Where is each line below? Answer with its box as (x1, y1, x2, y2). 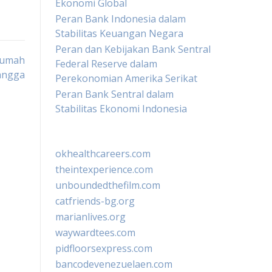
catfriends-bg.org (55, 194, 135, 208)
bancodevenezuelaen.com (55, 257, 172, 271)
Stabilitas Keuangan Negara (55, 27, 183, 40)
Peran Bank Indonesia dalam (55, 12, 186, 25)
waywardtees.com (55, 226, 135, 239)
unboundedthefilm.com (55, 178, 160, 192)
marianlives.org (55, 210, 126, 223)
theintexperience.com (55, 163, 153, 176)
